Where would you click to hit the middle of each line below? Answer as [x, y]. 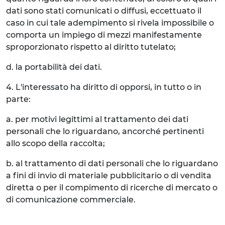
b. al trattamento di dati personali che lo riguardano [112, 163]
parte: [18, 99]
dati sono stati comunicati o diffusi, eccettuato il [104, 11]
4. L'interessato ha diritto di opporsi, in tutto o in [104, 87]
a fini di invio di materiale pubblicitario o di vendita [109, 176]
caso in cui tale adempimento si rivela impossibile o [110, 23]
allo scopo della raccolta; [55, 143]
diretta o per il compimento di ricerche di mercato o [112, 188]
